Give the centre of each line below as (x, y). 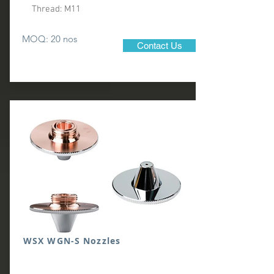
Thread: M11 (53, 9)
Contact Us (160, 46)
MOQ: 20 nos (50, 39)
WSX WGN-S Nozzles (72, 241)
